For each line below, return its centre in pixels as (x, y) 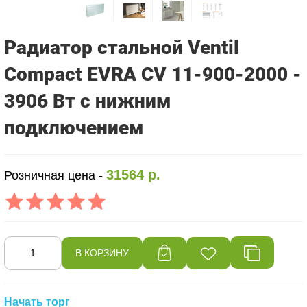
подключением (74, 127)
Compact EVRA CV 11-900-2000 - (153, 74)
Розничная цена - (56, 175)
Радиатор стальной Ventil (122, 47)
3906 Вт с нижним (88, 101)
